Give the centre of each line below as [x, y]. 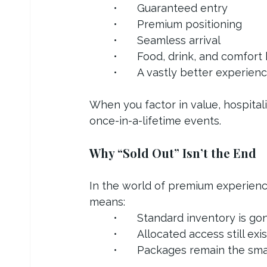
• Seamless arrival [179, 40]
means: [107, 201]
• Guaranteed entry [182, 8]
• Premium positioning [190, 24]
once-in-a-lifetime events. [155, 120]
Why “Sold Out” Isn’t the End [173, 153]
